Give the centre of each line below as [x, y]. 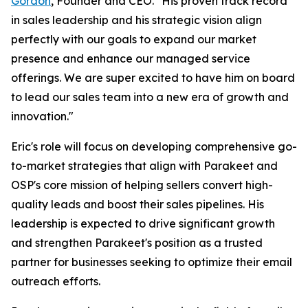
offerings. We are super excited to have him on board [153, 78]
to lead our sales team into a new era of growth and [150, 97]
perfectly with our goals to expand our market [134, 39]
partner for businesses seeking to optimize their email [152, 262]
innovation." [42, 116]
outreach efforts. [56, 281]
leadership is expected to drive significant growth [143, 223]
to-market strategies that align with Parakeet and [144, 166]
